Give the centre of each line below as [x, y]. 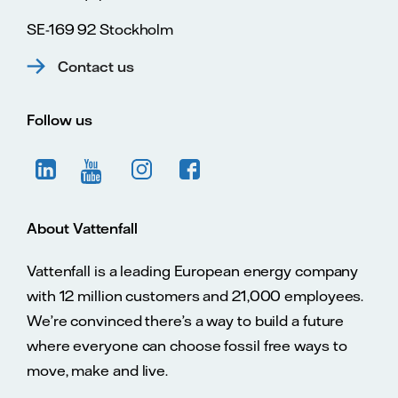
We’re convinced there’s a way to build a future [186, 320]
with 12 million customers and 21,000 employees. [195, 295]
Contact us [96, 66]
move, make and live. [97, 370]
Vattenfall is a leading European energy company [193, 271]
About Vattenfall [83, 228]
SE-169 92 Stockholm [100, 29]
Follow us [60, 119]
